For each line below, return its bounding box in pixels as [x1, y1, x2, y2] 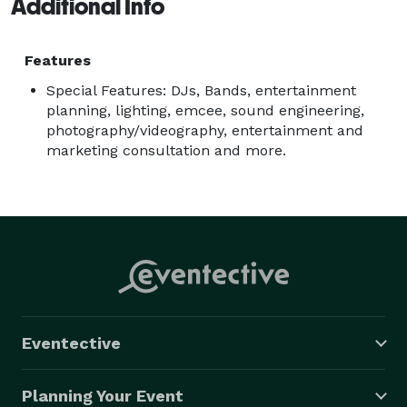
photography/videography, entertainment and [46, 121, 363, 139]
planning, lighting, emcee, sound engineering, [46, 101, 364, 119]
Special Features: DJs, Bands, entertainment [46, 81, 356, 99]
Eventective [22, 333, 121, 352]
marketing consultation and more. [46, 141, 286, 159]
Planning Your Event [22, 385, 184, 405]
